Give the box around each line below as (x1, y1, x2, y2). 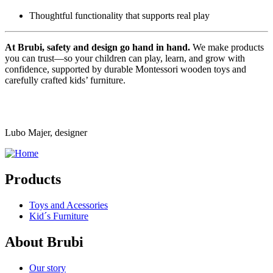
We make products (190, 42, 264, 53)
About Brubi (5, 233, 83, 250)
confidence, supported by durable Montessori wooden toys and (5, 64, 246, 75)
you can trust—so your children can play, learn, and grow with (5, 53, 245, 64)
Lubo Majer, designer (5, 127, 87, 138)
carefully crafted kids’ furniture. (5, 75, 126, 86)
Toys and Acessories (29, 200, 108, 211)
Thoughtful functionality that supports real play (29, 10, 210, 21)
